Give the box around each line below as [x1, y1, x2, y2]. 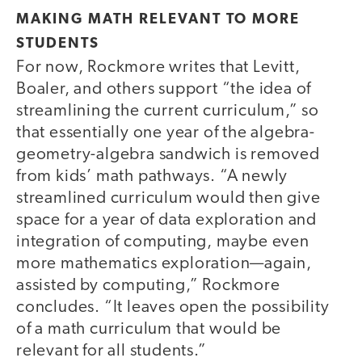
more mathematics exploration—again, [16, 255, 312, 273]
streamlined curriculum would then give [16, 190, 321, 208]
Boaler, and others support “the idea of [16, 81, 312, 99]
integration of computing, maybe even [16, 234, 309, 251]
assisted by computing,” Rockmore [16, 277, 280, 295]
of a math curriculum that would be [16, 321, 282, 339]
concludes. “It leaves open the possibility [16, 299, 330, 317]
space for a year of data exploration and [16, 212, 317, 229]
